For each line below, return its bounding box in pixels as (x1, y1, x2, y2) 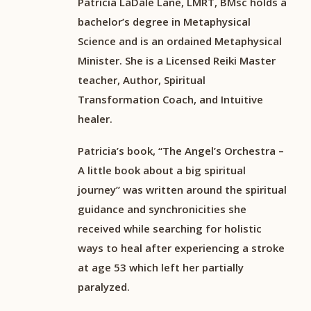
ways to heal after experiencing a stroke (78, 241, 285, 255)
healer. (78, 112, 112, 126)
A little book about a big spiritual (78, 163, 246, 178)
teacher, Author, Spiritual (78, 73, 205, 87)
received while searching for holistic (78, 221, 262, 236)
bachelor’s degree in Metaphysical (78, 15, 251, 29)
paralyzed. (78, 280, 130, 294)
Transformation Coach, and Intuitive (78, 92, 263, 107)
